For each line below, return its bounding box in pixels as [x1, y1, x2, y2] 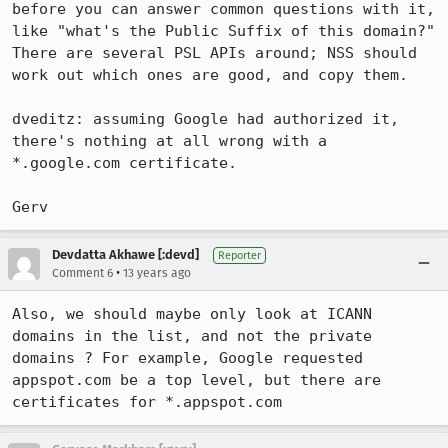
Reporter [218, 249, 261, 262]
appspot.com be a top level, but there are [12, 371, 381, 389]
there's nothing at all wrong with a [12, 132, 327, 150]
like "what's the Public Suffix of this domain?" [12, 22, 435, 40]
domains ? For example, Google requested [12, 349, 363, 367]
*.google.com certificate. [12, 154, 237, 172]
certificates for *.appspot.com [12, 393, 282, 411]
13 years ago [123, 266, 191, 280]
